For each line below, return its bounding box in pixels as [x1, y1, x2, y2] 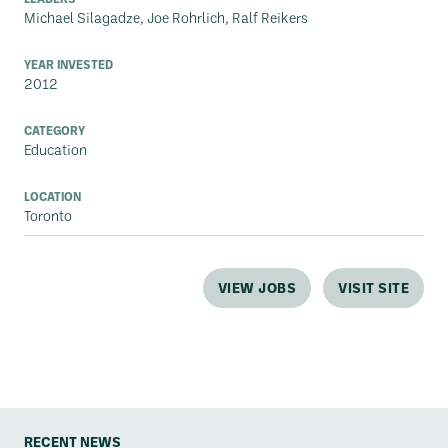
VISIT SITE [338, 278, 409, 297]
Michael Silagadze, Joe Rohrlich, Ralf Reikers [24, 8, 308, 27]
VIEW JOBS [217, 278, 296, 297]
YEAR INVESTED [24, 56, 113, 72]
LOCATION [24, 188, 81, 204]
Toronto [24, 206, 72, 225]
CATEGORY [24, 122, 85, 138]
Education [24, 140, 87, 159]
